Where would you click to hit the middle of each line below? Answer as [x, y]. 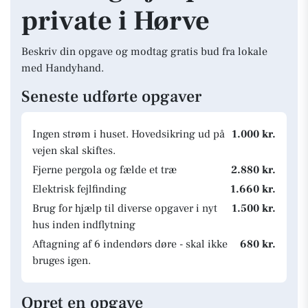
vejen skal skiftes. [74, 151]
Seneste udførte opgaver [111, 97]
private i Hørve [115, 21]
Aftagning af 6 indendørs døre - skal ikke [130, 244]
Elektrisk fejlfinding [79, 189]
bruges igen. [62, 261]
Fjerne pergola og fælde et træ [104, 170]
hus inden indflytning [84, 225]
